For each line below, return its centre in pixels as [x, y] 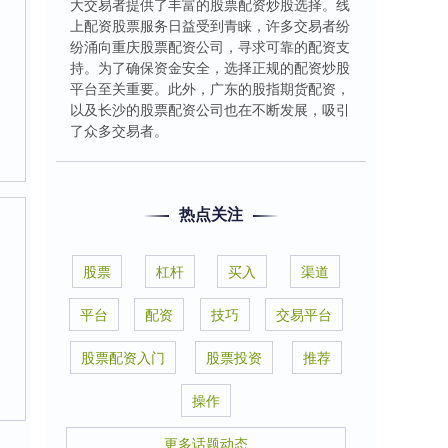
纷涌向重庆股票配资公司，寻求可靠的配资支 [210, 46]
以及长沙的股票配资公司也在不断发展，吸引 [210, 109]
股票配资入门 [123, 357]
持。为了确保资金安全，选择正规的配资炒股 [210, 67]
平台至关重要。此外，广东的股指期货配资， [210, 88]
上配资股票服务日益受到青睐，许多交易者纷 [210, 25]
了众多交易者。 [119, 130]
